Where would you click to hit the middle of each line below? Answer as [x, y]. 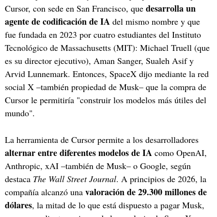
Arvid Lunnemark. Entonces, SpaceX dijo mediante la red [107, 73]
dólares [18, 205]
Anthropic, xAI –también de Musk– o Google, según [98, 165]
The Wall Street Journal [75, 178]
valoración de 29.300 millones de [146, 192]
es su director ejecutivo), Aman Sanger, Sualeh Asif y [99, 60]
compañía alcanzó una [45, 192]
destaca [19, 178]
